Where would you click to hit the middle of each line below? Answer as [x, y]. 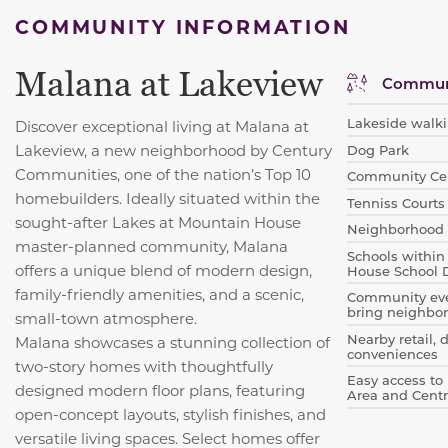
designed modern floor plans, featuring [160, 389]
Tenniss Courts [396, 202]
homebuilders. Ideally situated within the [167, 197]
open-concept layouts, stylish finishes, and [170, 413]
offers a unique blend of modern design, [163, 269]
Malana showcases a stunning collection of [172, 341]
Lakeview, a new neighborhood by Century [173, 149]
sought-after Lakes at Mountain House [158, 221]
